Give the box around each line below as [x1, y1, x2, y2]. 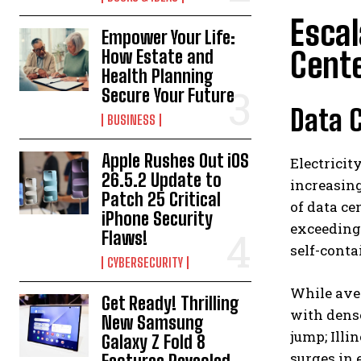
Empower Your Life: [102, 27, 236, 48]
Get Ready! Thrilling [102, 293, 240, 314]
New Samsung [102, 312, 205, 334]
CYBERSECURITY [107, 255, 184, 270]
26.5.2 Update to [102, 169, 222, 191]
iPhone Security [102, 208, 214, 230]
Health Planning [102, 65, 214, 87]
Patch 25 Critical [102, 189, 222, 210]
